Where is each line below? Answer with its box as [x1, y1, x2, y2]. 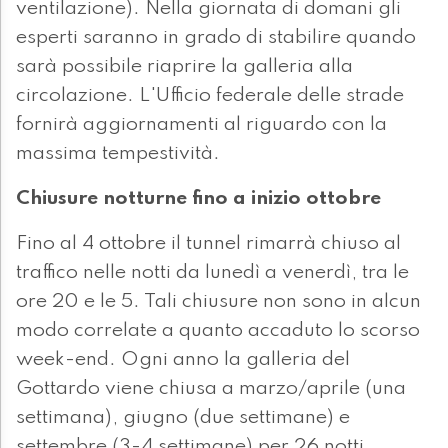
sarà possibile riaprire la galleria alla [16, 57, 353, 78]
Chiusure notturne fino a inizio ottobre [16, 189, 381, 210]
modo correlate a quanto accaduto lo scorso [16, 321, 420, 342]
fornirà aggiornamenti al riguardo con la [16, 115, 387, 136]
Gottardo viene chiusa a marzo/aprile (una [16, 379, 406, 400]
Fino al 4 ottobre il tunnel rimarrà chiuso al [16, 234, 401, 255]
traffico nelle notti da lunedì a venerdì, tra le [16, 263, 409, 284]
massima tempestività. [16, 144, 220, 165]
